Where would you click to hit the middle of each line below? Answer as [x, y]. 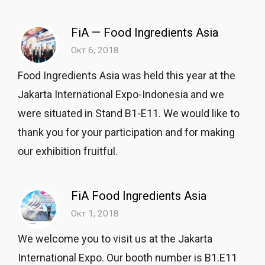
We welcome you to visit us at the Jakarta [115, 239]
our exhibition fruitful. [71, 151]
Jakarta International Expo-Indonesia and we [121, 94]
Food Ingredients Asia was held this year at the [127, 75]
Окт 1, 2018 [95, 214]
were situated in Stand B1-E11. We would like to [129, 113]
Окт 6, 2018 [95, 50]
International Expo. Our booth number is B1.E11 [127, 258]
